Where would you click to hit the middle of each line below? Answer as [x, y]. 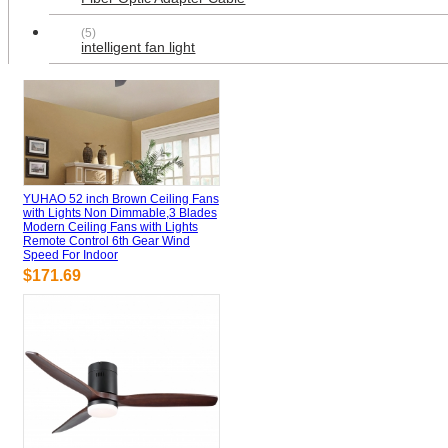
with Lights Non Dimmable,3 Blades [119, 212]
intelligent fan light [138, 48]
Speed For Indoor [70, 254]
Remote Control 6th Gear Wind [106, 240]
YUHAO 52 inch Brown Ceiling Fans [120, 198]
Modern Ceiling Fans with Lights [110, 226]
